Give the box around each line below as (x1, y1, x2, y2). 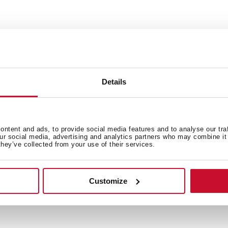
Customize (89, 176, 128, 185)
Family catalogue (71, 172, 134, 181)
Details (101, 77, 127, 87)
